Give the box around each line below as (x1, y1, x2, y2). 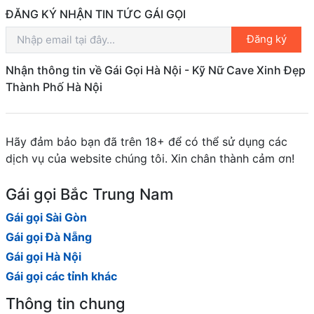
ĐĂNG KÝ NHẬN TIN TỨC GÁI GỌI (6, 6, 186, 21)
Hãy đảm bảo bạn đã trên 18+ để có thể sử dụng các (6, 134, 287, 149)
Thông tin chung (6, 294, 125, 313)
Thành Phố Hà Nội (6, 79, 102, 94)
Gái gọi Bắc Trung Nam (6, 184, 173, 203)
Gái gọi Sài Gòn (6, 210, 87, 224)
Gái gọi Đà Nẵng (6, 229, 92, 244)
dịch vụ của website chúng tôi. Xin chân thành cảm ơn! (6, 151, 294, 165)
